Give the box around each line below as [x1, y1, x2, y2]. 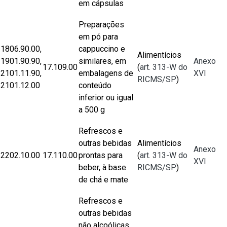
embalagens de [79, 68, 133, 78]
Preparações [79, 20, 124, 29]
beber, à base [79, 163, 126, 172]
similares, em [79, 56, 126, 66]
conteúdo [79, 81, 111, 90]
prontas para [79, 150, 123, 160]
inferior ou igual [79, 93, 133, 102]
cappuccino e [79, 44, 125, 54]
